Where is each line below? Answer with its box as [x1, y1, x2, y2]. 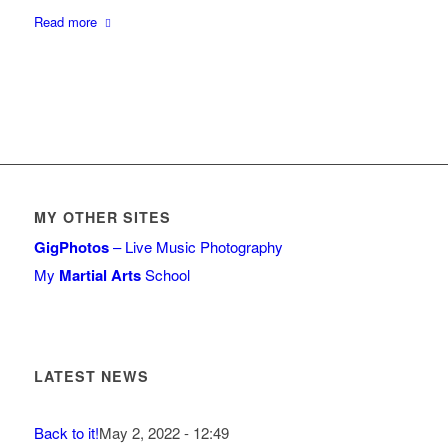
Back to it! [33, 422, 99, 444]
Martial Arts [58, 264, 141, 287]
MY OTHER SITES [33, 207, 171, 228]
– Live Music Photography [108, 236, 283, 258]
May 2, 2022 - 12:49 [98, 422, 229, 444]
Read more [33, 12, 97, 32]
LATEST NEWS [33, 366, 149, 387]
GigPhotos [33, 236, 109, 259]
